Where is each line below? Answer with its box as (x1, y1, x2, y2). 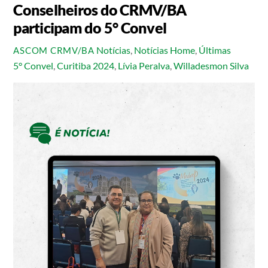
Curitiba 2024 (57, 60, 115, 72)
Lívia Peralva (118, 60, 170, 72)
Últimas (198, 44, 231, 56)
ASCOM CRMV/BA (13, 45, 95, 56)
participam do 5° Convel (13, 19, 167, 37)
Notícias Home (133, 44, 195, 56)
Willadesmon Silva (173, 60, 249, 72)
